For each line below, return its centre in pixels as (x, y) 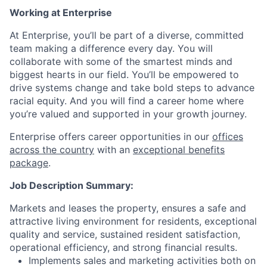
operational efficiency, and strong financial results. (123, 247)
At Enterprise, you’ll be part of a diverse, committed (127, 35)
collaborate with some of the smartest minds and (121, 61)
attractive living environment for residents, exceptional (133, 221)
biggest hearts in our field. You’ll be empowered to (124, 74)
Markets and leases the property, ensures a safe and (128, 208)
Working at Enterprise (61, 13)
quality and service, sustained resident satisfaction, (125, 234)
